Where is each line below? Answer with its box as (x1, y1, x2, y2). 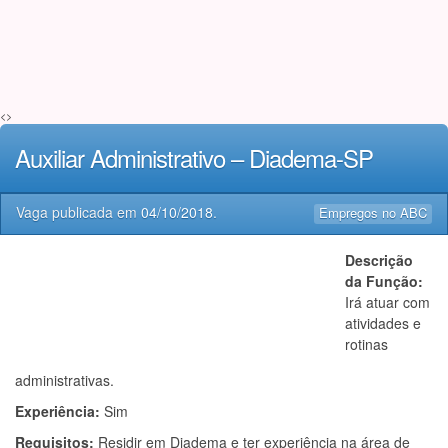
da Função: (345, 271, 423, 291)
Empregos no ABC (319, 203, 427, 222)
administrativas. (15, 370, 114, 390)
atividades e (345, 313, 421, 333)
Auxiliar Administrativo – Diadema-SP (15, 140, 373, 175)
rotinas (345, 334, 388, 354)
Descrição (345, 250, 413, 270)
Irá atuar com (345, 292, 430, 312)
